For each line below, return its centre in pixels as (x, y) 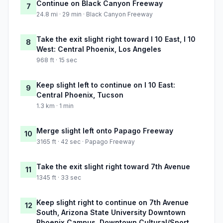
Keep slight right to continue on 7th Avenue (112, 203)
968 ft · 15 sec (57, 60)
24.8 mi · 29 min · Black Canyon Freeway (95, 14)
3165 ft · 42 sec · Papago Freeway (86, 142)
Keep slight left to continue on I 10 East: (106, 85)
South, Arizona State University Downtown (111, 213)
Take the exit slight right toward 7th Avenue (113, 167)
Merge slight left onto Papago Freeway (105, 131)
